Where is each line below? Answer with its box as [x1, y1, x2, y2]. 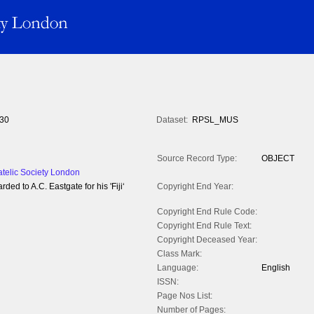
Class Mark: [157, 249, 202, 259]
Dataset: [156, 115, 188, 125]
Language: [157, 263, 198, 273]
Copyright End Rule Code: [157, 207, 257, 217]
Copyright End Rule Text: [157, 221, 252, 231]
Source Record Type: [157, 153, 237, 164]
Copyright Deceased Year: [157, 235, 257, 245]
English [261, 263, 290, 273]
